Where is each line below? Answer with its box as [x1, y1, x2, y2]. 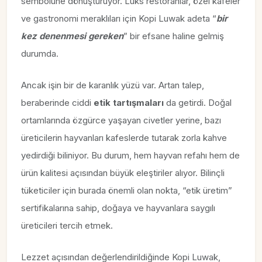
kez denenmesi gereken [21, 30, 123, 42]
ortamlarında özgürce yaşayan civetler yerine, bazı [21, 115, 221, 126]
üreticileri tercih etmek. [21, 220, 113, 232]
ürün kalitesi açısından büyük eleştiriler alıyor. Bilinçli [21, 167, 225, 179]
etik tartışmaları [94, 97, 164, 109]
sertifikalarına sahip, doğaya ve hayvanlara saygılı [21, 202, 215, 214]
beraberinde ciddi [21, 97, 94, 109]
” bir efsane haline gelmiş [123, 30, 224, 42]
